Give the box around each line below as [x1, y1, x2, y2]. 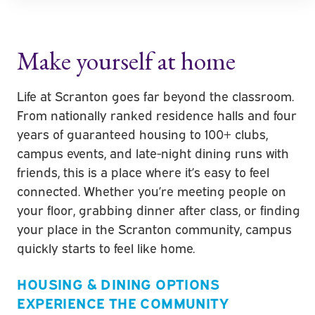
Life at [17, 86, 56, 104]
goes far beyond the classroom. [108, 86, 295, 104]
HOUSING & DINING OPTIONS [17, 273, 219, 292]
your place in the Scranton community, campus [17, 219, 292, 237]
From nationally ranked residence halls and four [17, 105, 297, 123]
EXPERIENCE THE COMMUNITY [17, 292, 229, 311]
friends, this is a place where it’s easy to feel [17, 162, 270, 180]
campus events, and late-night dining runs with [17, 143, 290, 161]
